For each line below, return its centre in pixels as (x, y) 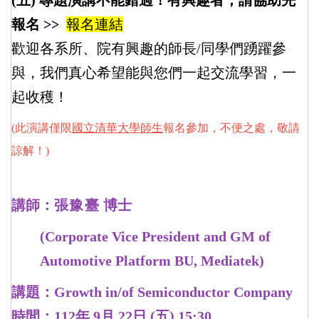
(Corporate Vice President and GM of (155, 236)
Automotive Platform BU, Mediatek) (152, 261)
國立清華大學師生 (117, 128)
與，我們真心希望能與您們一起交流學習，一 (154, 73)
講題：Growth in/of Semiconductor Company (152, 292)
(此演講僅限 (42, 128)
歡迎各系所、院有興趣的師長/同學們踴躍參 (149, 48)
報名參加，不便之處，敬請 (231, 128)
